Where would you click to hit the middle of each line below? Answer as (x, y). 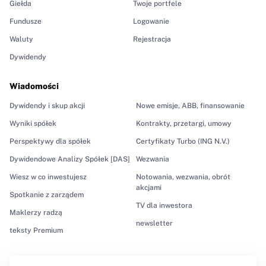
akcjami (149, 187)
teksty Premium (36, 230)
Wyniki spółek (33, 123)
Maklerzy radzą (36, 212)
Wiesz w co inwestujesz (48, 177)
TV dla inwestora (164, 205)
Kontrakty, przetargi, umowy (184, 123)
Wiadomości (34, 86)
